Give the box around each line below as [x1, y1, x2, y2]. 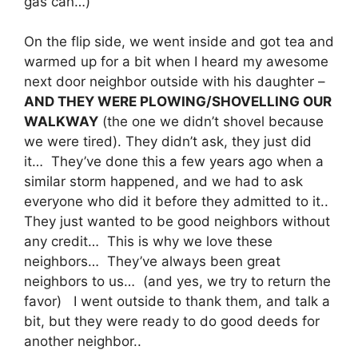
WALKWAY [24, 113, 98, 129]
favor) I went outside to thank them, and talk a [24, 293, 330, 309]
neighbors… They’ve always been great [24, 253, 280, 269]
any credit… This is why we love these [24, 233, 272, 249]
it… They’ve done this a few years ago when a [24, 153, 324, 169]
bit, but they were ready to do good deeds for [24, 313, 320, 329]
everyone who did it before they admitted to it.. [24, 193, 332, 209]
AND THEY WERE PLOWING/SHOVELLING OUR [24, 93, 332, 109]
